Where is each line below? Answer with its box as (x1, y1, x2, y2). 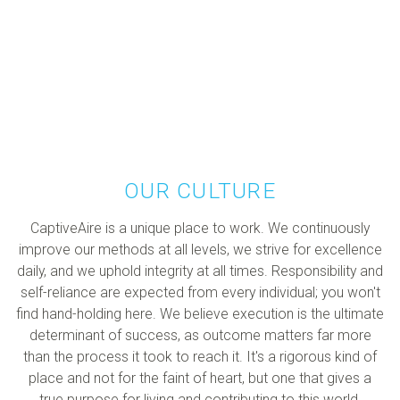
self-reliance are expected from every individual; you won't (20, 284, 380, 302)
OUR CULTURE (124, 178, 276, 204)
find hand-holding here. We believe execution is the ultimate (16, 305, 384, 323)
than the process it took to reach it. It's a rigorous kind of (23, 348, 377, 366)
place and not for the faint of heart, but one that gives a (29, 370, 371, 387)
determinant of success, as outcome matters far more (29, 327, 371, 345)
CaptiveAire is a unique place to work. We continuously (30, 220, 370, 237)
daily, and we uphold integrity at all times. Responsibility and (17, 262, 383, 280)
